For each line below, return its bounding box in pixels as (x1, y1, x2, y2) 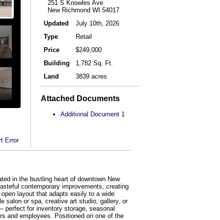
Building (44, 59, 70, 67)
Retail (76, 32, 92, 40)
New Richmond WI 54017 (44, 6, 119, 14)
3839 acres (76, 72, 107, 80)
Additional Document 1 (60, 110, 125, 118)
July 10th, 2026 (76, 19, 119, 27)
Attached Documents (41, 94, 120, 103)
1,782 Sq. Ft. (76, 59, 113, 67)
